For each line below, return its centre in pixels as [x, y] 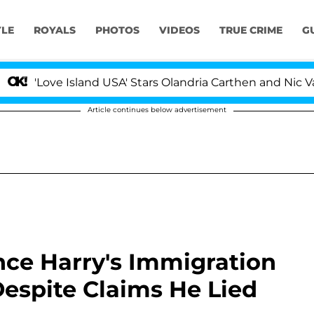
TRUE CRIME [251, 30]
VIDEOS [179, 30]
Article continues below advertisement [157, 110]
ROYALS [54, 30]
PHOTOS [117, 30]
